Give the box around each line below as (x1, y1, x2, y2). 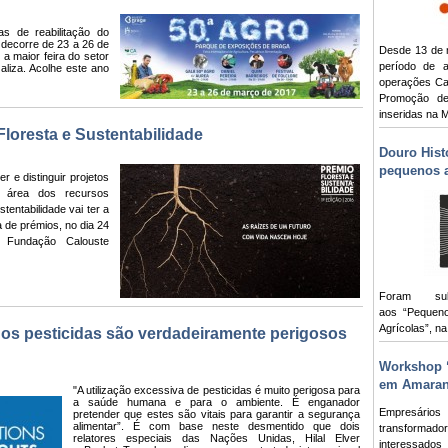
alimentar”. (73, 420, 133, 433)
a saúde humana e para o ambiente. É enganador (73, 396, 360, 409)
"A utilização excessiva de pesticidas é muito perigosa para (73, 384, 360, 397)
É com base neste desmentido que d (133, 420, 346, 433)
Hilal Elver (305, 432, 360, 445)
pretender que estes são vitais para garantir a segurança (73, 408, 360, 421)
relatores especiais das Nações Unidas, (73, 432, 305, 445)
